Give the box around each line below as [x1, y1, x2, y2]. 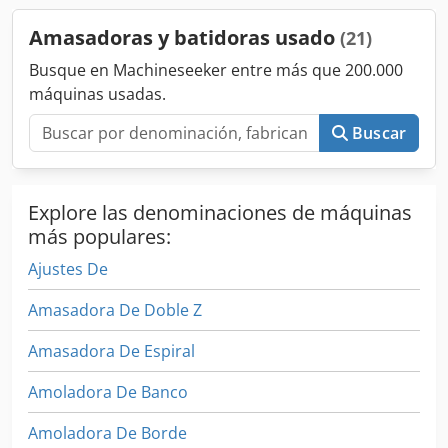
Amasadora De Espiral [28, 340, 195, 363]
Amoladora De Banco [28, 381, 188, 404]
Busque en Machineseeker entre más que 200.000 [29, 59, 403, 82]
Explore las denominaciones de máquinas [28, 199, 412, 227]
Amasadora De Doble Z [28, 299, 202, 322]
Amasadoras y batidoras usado [29, 24, 340, 52]
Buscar [352, 122, 406, 145]
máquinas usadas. [29, 83, 166, 106]
